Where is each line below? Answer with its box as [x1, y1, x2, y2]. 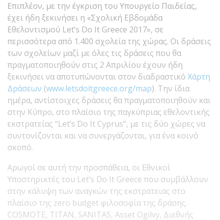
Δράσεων [7, 82, 42, 94]
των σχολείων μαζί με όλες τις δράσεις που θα [7, 47, 181, 58]
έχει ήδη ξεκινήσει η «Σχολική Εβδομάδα [7, 12, 163, 23]
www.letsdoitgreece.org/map [46, 82, 152, 94]
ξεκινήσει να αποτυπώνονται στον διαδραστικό [7, 71, 188, 82]
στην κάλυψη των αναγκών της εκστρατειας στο [7, 185, 186, 196]
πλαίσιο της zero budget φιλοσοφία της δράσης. [7, 197, 187, 208]
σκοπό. [7, 141, 33, 153]
